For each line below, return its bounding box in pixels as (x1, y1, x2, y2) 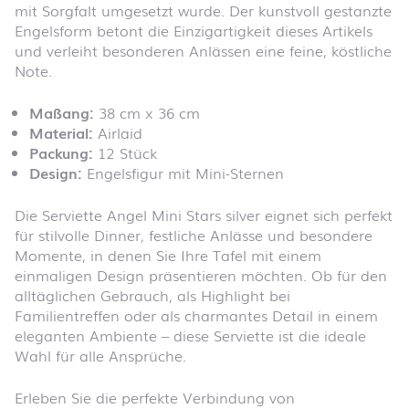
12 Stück (93, 141, 157, 163)
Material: (29, 121, 93, 143)
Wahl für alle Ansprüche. (15, 343, 186, 366)
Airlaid (93, 121, 142, 143)
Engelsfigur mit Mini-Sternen (82, 161, 284, 184)
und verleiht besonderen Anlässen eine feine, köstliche (15, 38, 392, 61)
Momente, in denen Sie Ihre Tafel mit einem (15, 243, 321, 266)
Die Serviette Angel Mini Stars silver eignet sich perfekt (15, 203, 393, 225)
